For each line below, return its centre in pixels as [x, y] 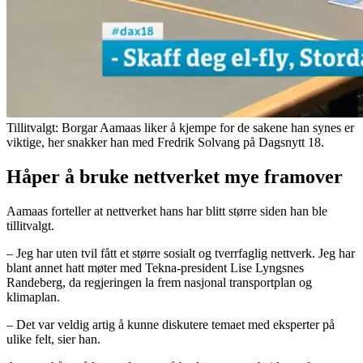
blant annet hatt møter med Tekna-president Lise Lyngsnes [155, 267]
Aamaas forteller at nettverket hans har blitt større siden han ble [167, 211]
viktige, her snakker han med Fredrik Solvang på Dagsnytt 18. [165, 142]
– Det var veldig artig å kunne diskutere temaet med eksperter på [171, 324]
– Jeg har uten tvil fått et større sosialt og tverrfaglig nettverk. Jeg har [181, 253]
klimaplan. [33, 297]
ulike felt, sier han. [53, 339]
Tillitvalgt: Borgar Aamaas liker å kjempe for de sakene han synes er [180, 127]
